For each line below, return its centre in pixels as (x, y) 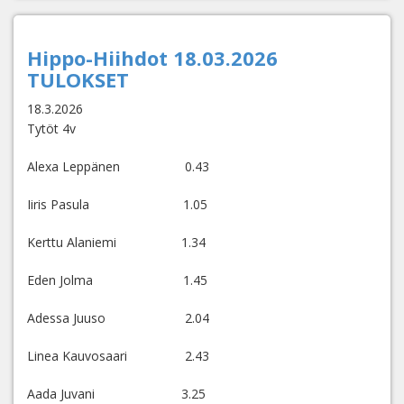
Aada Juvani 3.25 (116, 394)
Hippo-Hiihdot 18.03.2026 (152, 58)
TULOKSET (78, 79)
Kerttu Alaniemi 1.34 (116, 242)
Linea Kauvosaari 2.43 (118, 356)
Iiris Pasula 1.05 (117, 204)
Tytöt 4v (51, 129)
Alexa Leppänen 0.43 (118, 166)
